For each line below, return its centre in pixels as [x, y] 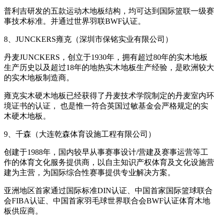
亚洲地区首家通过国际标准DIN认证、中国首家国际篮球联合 [108, 190]
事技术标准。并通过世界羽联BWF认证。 [75, 21]
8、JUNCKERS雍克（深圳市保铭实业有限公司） [88, 39]
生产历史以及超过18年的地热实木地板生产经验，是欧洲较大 [109, 67]
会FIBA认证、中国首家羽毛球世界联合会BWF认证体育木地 [107, 200]
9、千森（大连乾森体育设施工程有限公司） [80, 134]
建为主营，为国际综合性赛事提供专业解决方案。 [90, 172]
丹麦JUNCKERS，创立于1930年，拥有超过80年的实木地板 [106, 57]
